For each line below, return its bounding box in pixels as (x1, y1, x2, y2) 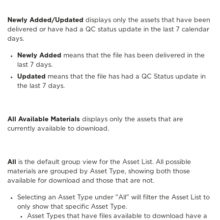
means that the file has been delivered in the (61, 53, 205, 59)
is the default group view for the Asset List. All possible (16, 159, 191, 165)
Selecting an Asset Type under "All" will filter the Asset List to (17, 194, 210, 201)
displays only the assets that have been (85, 17, 210, 24)
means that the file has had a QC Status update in (46, 73, 206, 80)
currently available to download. (7, 125, 109, 132)
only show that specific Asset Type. (17, 203, 127, 210)
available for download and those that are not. (7, 177, 158, 184)
